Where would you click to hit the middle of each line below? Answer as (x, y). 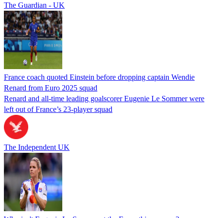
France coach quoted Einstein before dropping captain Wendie (99, 77)
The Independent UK (37, 147)
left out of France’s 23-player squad (58, 109)
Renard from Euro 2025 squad (51, 88)
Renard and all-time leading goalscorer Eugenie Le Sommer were (104, 98)
